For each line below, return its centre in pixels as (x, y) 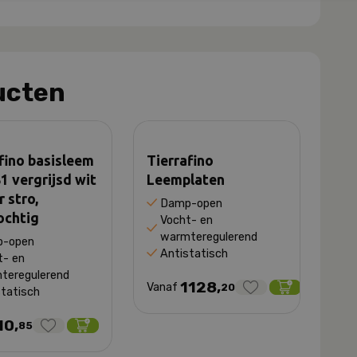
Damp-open (192, 203)
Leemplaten (185, 179)
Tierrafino (180, 160)
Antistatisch (194, 253)
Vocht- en (187, 220)
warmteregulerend (209, 237)
